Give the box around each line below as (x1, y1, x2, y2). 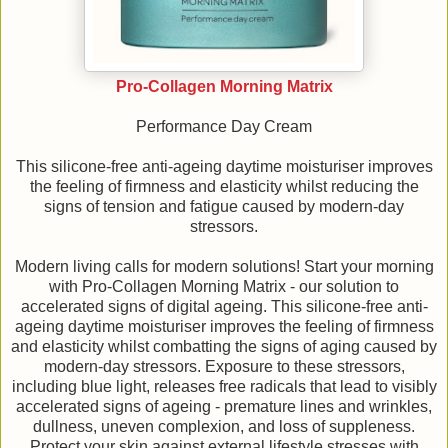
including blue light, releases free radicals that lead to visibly (11, 378, 437, 396)
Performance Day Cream (136, 118, 312, 136)
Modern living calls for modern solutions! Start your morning (14, 258, 434, 276)
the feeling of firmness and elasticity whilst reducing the (29, 178, 419, 196)
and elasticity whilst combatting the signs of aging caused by (11, 338, 437, 356)
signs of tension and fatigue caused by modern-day (44, 198, 404, 216)
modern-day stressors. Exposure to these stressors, (43, 358, 405, 376)
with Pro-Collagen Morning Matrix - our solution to (49, 278, 399, 296)
